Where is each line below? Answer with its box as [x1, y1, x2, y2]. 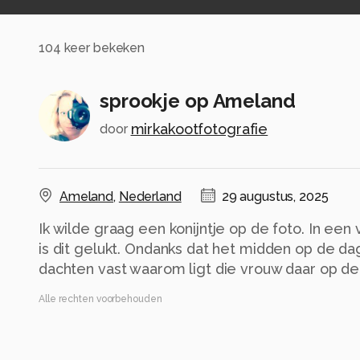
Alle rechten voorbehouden [39, 292, 162, 305]
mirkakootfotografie [130, 120, 268, 137]
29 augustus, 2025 [221, 188, 329, 204]
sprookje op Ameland [100, 88, 296, 112]
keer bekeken [60, 40, 145, 56]
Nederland [118, 188, 182, 204]
